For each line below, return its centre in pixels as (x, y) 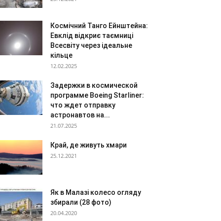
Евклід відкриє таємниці (92, 36)
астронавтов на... (80, 115)
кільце (61, 55)
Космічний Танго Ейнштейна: (99, 26)
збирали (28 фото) (81, 202)
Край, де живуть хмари (89, 145)
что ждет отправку (83, 105)
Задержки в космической (94, 85)
